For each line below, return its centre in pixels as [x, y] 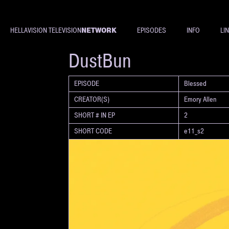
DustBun [100, 61]
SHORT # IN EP [95, 115]
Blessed [196, 84]
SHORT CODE [93, 131]
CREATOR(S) [92, 99]
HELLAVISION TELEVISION [46, 30]
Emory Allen [201, 99]
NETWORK [99, 30]
